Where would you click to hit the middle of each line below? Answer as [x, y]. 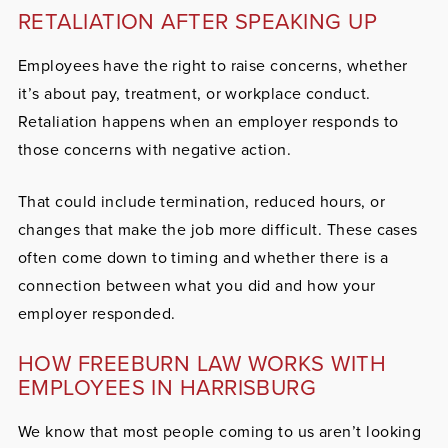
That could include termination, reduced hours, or [201, 202]
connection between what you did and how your [196, 286]
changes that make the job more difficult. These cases [217, 230]
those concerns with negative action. [154, 150]
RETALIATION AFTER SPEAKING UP [197, 22]
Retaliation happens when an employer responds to [208, 122]
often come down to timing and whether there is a [203, 258]
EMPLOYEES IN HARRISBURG [167, 388]
